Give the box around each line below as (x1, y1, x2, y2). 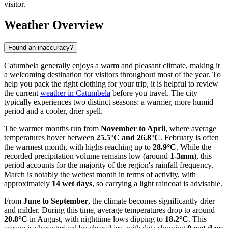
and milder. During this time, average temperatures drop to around (4, 206, 215, 215)
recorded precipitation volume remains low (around (4, 152, 170, 161)
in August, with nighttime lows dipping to (27, 215, 165, 224)
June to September (23, 196, 88, 206)
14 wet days (52, 179, 92, 188)
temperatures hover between (4, 133, 96, 142)
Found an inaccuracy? (8, 44, 73, 52)
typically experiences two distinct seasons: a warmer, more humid (4, 98, 213, 107)
